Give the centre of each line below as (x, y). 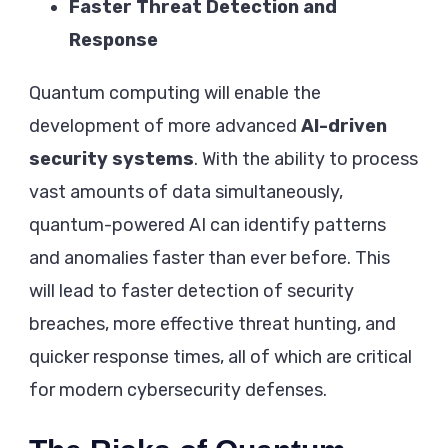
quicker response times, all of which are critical (220, 357)
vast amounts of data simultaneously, (186, 192)
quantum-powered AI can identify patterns (207, 225)
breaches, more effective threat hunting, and (212, 324)
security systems (111, 159)
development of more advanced (165, 126)
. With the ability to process (306, 159)
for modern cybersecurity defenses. (178, 390)
